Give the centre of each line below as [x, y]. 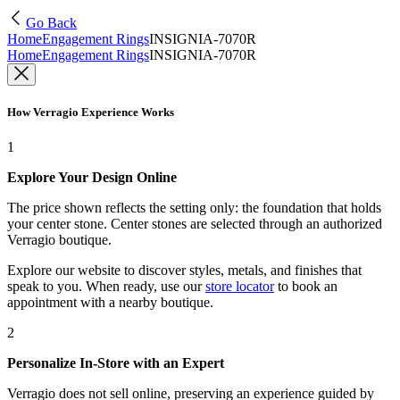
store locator [240, 287]
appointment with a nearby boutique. [110, 303]
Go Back [51, 23]
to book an [306, 287]
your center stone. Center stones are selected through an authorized [195, 224]
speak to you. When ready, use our [104, 287]
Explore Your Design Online [92, 178]
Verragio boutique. [59, 240]
